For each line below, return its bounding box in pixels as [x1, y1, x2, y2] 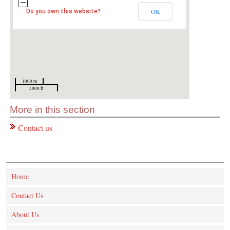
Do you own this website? [26, 7, 101, 15]
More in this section [10, 104, 95, 115]
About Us [11, 209, 39, 220]
